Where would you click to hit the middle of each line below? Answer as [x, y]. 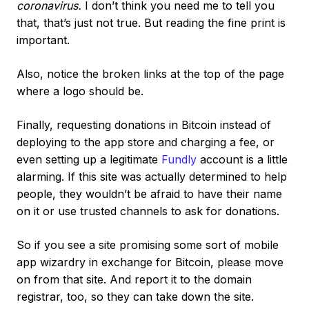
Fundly [179, 159]
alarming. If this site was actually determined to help [152, 176]
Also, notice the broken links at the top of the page [150, 73]
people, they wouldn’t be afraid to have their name [149, 193]
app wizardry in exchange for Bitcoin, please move [150, 262]
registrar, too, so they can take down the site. [135, 296]
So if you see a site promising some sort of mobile [148, 245]
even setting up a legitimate [89, 159]
